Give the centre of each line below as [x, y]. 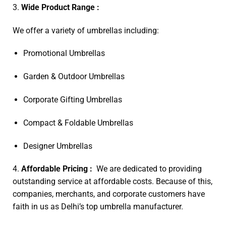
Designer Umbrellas [58, 146]
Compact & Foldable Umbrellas [78, 123]
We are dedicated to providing [149, 169]
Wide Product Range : [61, 7]
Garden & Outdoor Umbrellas [74, 77]
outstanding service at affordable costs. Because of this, [112, 182]
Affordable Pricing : [59, 169]
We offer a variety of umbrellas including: [86, 30]
